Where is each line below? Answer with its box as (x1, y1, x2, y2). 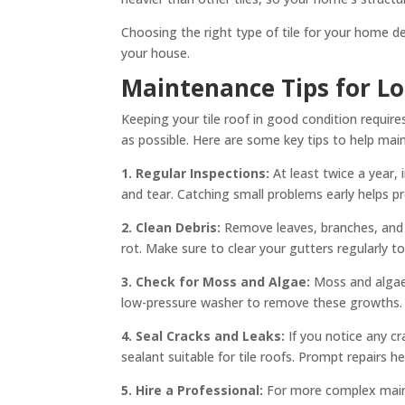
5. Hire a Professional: (121, 381, 264, 399)
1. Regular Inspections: (121, 164, 274, 182)
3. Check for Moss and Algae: (121, 272, 315, 290)
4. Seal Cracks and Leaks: (121, 326, 286, 344)
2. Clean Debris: (121, 218, 221, 236)
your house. (121, 43, 191, 61)
